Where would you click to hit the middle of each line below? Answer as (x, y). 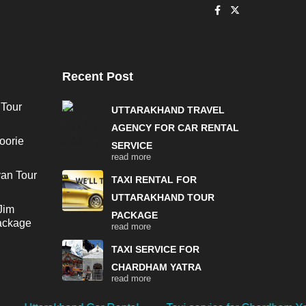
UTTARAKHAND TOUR (163, 197)
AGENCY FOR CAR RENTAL (175, 127)
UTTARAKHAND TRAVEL (168, 110)
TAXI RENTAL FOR (154, 179)
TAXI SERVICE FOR (155, 249)
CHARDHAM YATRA (156, 267)
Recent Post (98, 76)
